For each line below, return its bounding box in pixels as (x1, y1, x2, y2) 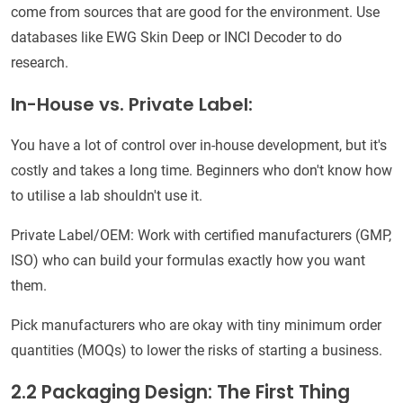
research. (11, 54, 68, 72)
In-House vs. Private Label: (11, 92, 253, 118)
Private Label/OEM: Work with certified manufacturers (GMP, (11, 227, 391, 245)
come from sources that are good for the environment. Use (11, 4, 380, 22)
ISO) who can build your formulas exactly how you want (11, 252, 365, 270)
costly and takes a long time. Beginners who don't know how (11, 162, 392, 180)
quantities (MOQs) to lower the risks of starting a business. (11, 342, 382, 360)
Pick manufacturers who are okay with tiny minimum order (11, 317, 381, 335)
